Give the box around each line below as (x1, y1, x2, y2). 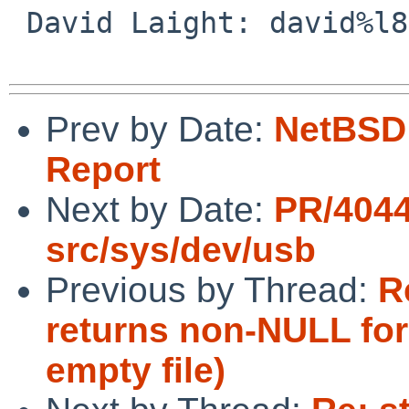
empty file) (46, 350, 225, 390)
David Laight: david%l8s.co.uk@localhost (9, 5, 26, 39)
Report (46, 149, 161, 189)
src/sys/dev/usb (46, 229, 316, 269)
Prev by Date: (46, 109, 274, 149)
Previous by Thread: (46, 269, 378, 309)
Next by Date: (46, 189, 274, 229)
